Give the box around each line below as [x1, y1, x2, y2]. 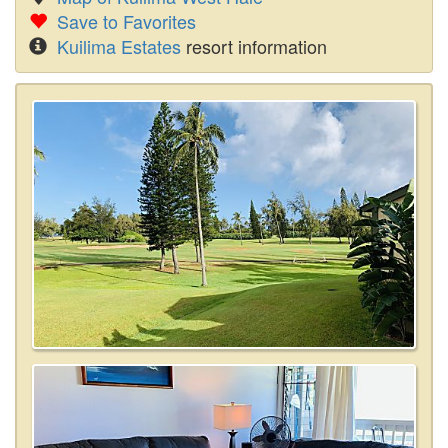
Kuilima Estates [57, 33, 181, 59]
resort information [181, 33, 327, 59]
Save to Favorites [57, 8, 196, 34]
